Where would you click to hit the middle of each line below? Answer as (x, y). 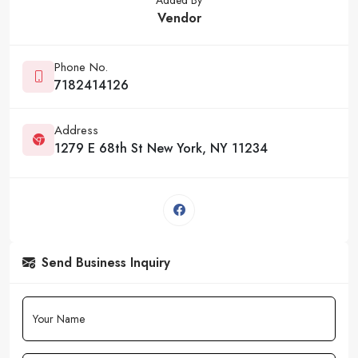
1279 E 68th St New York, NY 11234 (161, 148)
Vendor (179, 18)
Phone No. (81, 67)
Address (76, 130)
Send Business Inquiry (106, 262)
